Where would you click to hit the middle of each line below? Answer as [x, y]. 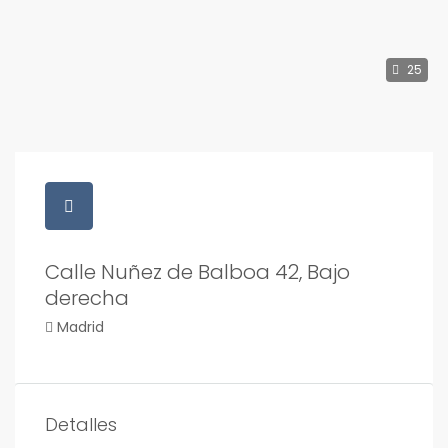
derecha [87, 298]
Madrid [80, 327]
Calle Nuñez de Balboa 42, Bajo [197, 272]
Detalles [81, 424]
